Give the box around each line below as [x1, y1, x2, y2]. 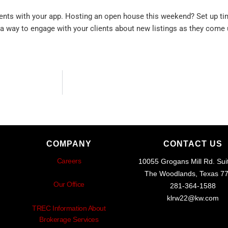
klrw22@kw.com [166, 193, 219, 202]
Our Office [53, 180, 84, 189]
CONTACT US [163, 139, 222, 148]
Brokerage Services [39, 215, 99, 223]
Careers [56, 156, 81, 165]
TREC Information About [32, 204, 106, 212]
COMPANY [46, 139, 92, 148]
